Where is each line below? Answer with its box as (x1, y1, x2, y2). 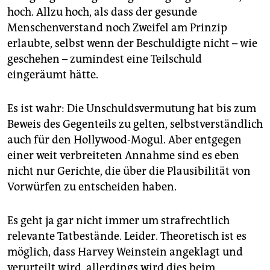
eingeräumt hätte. (7, 68, 98, 81)
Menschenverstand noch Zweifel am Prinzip (7, 21, 227, 34)
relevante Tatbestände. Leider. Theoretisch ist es (7, 230, 246, 243)
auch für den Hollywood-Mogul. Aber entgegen (7, 133, 242, 146)
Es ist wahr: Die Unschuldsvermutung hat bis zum (7, 102, 256, 115)
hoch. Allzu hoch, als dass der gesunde (7, 5, 197, 19)
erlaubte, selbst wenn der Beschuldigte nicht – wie (7, 37, 257, 50)
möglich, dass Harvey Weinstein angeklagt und (7, 245, 243, 259)
